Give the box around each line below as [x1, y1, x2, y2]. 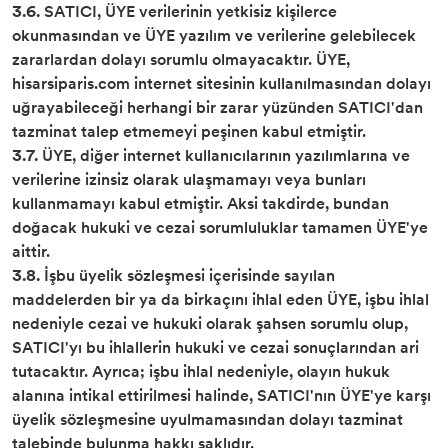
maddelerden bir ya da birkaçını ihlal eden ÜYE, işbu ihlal [12, 288, 429, 311]
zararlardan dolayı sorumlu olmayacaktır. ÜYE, [12, 48, 350, 71]
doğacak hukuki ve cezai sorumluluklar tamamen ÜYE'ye [12, 216, 428, 239]
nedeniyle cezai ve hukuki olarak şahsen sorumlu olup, [12, 312, 408, 335]
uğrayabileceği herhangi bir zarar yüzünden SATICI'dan [12, 96, 423, 119]
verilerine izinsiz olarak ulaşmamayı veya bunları [12, 168, 366, 191]
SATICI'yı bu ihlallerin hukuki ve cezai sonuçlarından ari [12, 336, 419, 359]
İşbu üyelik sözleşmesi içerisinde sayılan [40, 264, 335, 287]
